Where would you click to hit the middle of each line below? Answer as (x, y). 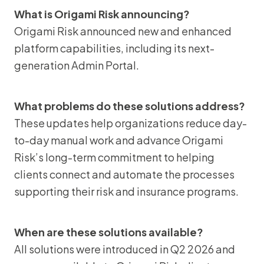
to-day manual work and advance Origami (119, 140)
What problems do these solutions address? (130, 106)
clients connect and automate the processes (124, 174)
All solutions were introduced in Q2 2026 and (125, 249)
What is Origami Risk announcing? (102, 14)
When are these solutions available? (109, 232)
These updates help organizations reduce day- (131, 123)
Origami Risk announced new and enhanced (123, 31)
